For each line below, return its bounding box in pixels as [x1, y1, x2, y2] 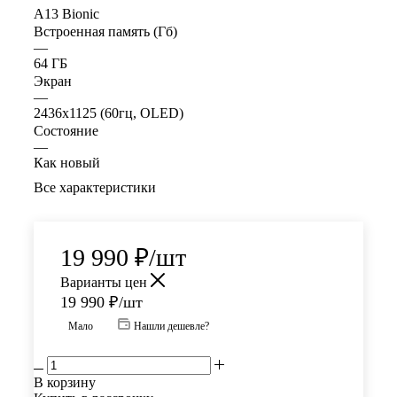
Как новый [34, 155, 100, 171]
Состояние [34, 123, 98, 139]
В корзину [34, 375, 96, 391]
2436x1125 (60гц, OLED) [34, 105, 183, 121]
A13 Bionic [34, 6, 99, 22]
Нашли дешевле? [134, 320, 209, 333]
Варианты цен [60, 275, 151, 291]
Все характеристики [34, 180, 156, 196]
